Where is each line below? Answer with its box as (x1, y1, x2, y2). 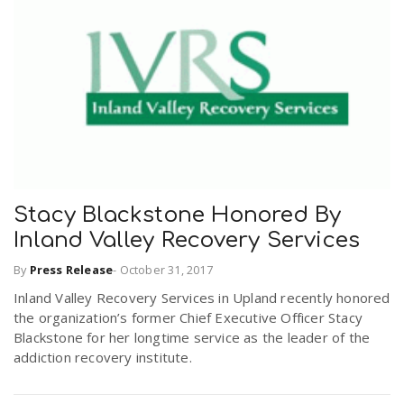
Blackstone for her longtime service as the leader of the (14, 327, 371, 346)
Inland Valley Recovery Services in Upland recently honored (14, 288, 390, 307)
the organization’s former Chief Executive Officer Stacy (14, 308, 363, 326)
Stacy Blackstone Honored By (14, 203, 342, 228)
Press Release (29, 261, 114, 278)
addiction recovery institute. (14, 347, 192, 366)
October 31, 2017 (119, 261, 213, 278)
